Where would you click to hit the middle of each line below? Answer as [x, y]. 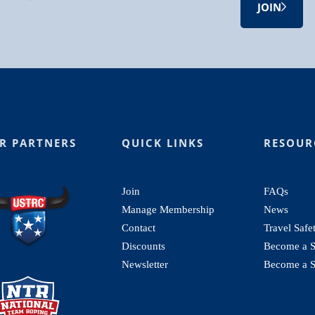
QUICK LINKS [162, 142]
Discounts [143, 246]
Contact [138, 227]
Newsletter [144, 264]
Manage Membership [168, 209]
